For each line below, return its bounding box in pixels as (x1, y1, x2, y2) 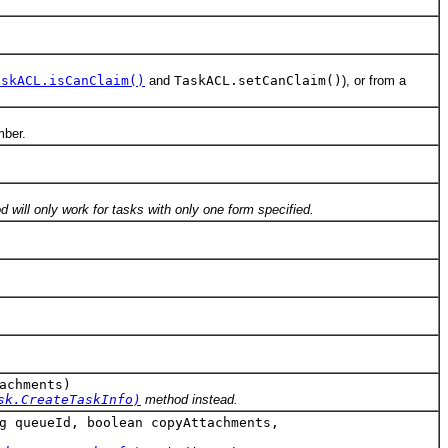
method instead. (141, 392, 238, 408)
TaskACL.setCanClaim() (174, 73, 342, 89)
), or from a (342, 73, 406, 89)
